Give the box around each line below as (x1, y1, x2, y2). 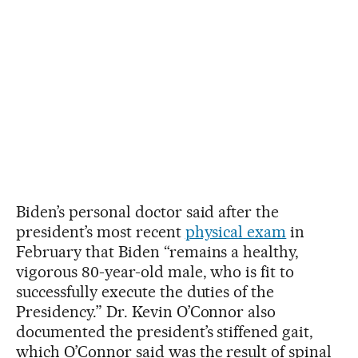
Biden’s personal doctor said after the (16, 201, 280, 221)
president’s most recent (16, 221, 185, 241)
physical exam (185, 221, 287, 241)
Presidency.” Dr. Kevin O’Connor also (16, 301, 276, 321)
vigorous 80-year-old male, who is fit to (16, 261, 295, 281)
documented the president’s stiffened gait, (16, 321, 314, 341)
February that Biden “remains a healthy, (16, 241, 300, 261)
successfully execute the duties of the (16, 281, 275, 301)
